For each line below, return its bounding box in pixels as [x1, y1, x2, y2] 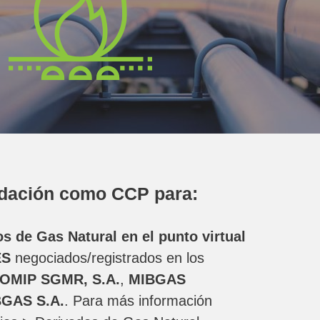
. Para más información [64, 293, 212, 309]
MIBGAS [124, 271, 186, 287]
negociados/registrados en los [11, 250, 204, 266]
